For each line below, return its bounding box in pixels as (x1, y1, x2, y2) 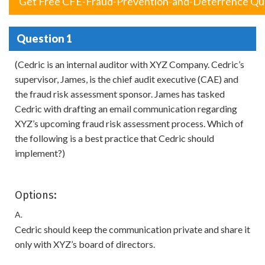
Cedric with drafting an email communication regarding (15, 103, 237, 114)
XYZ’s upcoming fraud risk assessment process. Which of (15, 118, 244, 129)
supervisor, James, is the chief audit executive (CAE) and (15, 73, 238, 85)
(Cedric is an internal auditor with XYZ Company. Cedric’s (15, 59, 244, 70)
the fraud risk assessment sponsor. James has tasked (15, 88, 225, 99)
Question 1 (16, 31, 72, 45)
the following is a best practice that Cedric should (15, 132, 214, 144)
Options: (15, 189, 57, 202)
